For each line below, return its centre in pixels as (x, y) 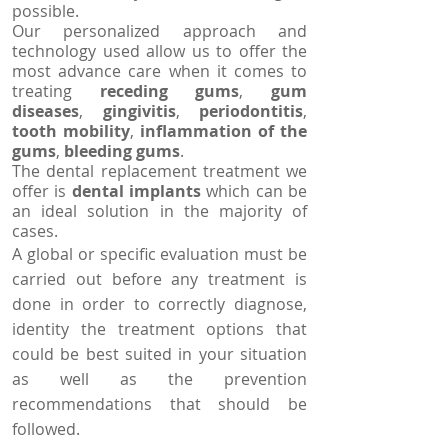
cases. (35, 231)
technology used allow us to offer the (159, 51)
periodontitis (251, 111)
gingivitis (139, 111)
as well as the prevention (159, 379)
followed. (46, 429)
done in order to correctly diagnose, (159, 304)
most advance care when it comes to (159, 71)
